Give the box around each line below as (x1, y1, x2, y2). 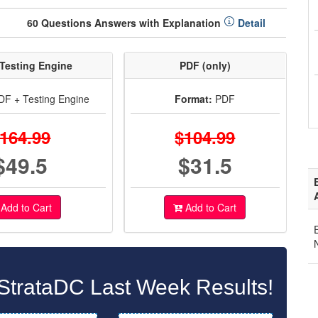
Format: (175, 92, 213, 106)
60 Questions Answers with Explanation (27, 16, 224, 30)
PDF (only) (179, 58, 231, 72)
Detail (235, 16, 265, 30)
